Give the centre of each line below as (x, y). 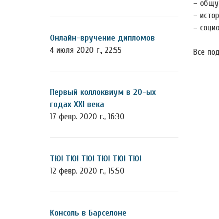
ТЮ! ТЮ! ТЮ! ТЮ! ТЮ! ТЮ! (96, 159)
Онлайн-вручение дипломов (102, 38)
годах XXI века (77, 104)
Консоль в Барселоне (88, 213)
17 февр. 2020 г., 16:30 (87, 117)
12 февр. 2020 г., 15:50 (87, 171)
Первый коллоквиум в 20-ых (103, 92)
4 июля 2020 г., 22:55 (86, 50)
